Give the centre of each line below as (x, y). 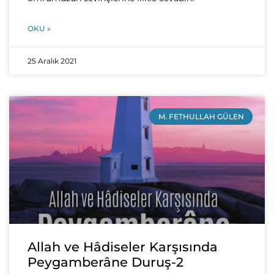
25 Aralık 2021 (52, 61)
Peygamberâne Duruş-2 (106, 262)
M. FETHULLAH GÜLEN (201, 116)
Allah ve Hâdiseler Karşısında (123, 247)
